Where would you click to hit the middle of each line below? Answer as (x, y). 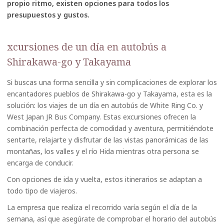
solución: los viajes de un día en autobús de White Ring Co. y (105, 105)
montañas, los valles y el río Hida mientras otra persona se (103, 151)
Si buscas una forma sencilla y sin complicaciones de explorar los (112, 82)
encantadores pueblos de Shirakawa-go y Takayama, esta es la (109, 94)
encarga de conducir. (40, 163)
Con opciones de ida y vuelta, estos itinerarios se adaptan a (104, 179)
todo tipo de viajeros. (42, 191)
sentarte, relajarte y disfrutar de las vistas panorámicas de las (108, 140)
